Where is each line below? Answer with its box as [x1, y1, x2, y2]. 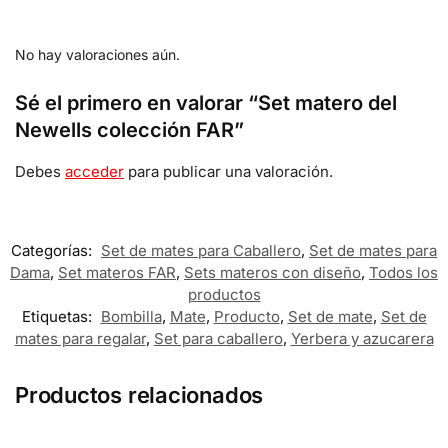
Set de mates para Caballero [101, 240, 301, 260]
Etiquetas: [21, 306, 96, 326]
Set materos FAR [58, 262, 176, 282]
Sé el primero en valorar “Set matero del [15, 90, 397, 115]
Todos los [369, 262, 438, 282]
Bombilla [100, 306, 162, 326]
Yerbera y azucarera [290, 328, 434, 348]
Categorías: [11, 240, 96, 260]
